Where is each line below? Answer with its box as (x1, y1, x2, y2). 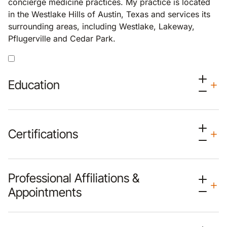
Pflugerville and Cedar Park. (8, 33, 116, 44)
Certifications (8, 127, 78, 141)
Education (8, 78, 60, 92)
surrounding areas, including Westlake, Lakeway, (8, 21, 195, 31)
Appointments (8, 185, 82, 200)
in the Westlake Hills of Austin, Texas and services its (8, 9, 210, 19)
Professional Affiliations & (8, 171, 139, 185)
